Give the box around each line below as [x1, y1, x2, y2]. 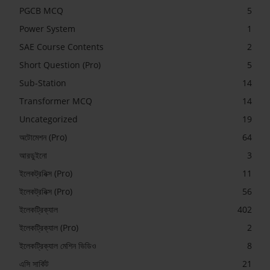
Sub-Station [19, 77, 66, 89]
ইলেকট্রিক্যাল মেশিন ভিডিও [19, 239, 96, 251]
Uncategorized [19, 113, 78, 125]
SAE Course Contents [19, 40, 104, 52]
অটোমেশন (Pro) [19, 131, 67, 143]
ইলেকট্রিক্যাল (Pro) [19, 221, 78, 233]
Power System [19, 22, 75, 34]
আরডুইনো [19, 149, 47, 161]
